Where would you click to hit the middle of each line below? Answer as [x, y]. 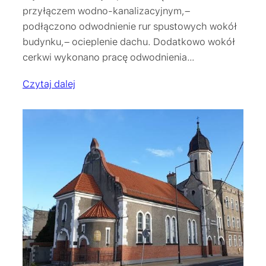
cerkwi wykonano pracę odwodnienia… [109, 57]
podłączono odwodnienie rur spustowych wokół [130, 26]
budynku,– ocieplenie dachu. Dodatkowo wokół [129, 41]
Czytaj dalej [49, 83]
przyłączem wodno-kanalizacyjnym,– [106, 10]
